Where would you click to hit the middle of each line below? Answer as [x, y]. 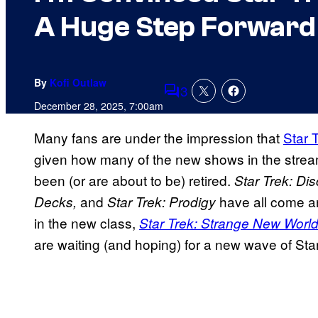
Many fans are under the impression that [159, 138]
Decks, [57, 202]
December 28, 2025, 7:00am [99, 106]
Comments [196, 100]
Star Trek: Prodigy [161, 202]
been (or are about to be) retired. [134, 180]
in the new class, [87, 223]
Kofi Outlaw [78, 83]
